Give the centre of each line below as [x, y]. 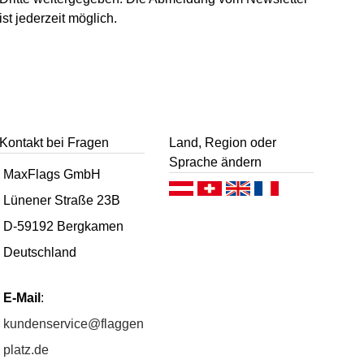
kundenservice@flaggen [74, 324]
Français [297, 191]
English [267, 191]
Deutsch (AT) [222, 191]
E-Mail [22, 298]
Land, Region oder [222, 142]
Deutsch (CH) [251, 191]
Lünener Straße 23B [62, 201]
